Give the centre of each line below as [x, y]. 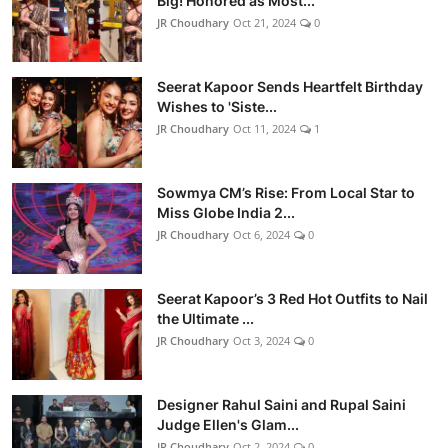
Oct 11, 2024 [264, 129]
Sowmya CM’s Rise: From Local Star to [286, 193]
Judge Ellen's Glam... [228, 425]
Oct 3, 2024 [261, 341]
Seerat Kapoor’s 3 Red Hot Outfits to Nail [292, 299]
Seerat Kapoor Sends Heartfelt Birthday [290, 87]
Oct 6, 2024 [261, 235]
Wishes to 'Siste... [217, 107]
